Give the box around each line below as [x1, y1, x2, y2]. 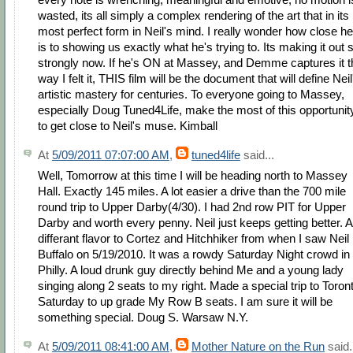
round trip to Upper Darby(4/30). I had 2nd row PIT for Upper [38, 200, 346, 214]
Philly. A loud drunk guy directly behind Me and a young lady [38, 263, 344, 277]
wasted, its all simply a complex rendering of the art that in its [38, 9, 349, 23]
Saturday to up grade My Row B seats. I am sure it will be [38, 295, 333, 309]
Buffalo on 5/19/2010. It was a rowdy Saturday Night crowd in [38, 247, 350, 262]
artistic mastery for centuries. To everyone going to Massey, [38, 87, 344, 102]
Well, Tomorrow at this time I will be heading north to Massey [38, 169, 347, 183]
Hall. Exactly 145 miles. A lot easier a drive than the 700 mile [38, 184, 346, 199]
